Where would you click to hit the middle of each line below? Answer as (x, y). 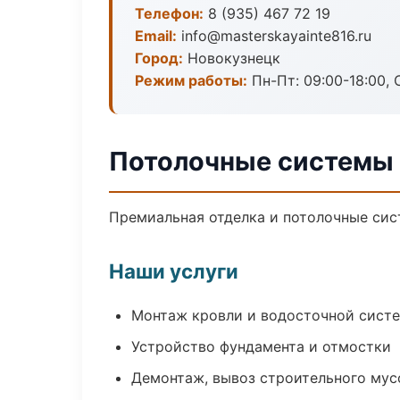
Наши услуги (174, 271)
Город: (159, 58)
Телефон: (169, 13)
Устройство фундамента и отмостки (261, 346)
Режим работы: (191, 80)
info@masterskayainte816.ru (274, 36)
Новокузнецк (232, 58)
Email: (156, 36)
